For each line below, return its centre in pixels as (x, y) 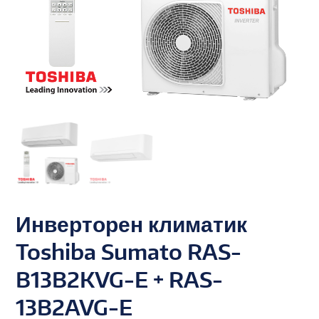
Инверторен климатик (132, 223)
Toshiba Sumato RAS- (129, 251)
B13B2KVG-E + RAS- (120, 279)
